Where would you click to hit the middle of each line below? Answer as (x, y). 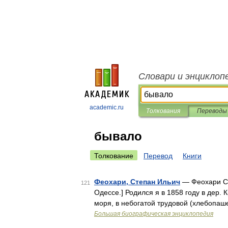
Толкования (163, 111)
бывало (118, 136)
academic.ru (107, 107)
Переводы (212, 111)
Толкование (114, 156)
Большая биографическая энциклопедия (154, 214)
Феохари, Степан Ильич (137, 182)
